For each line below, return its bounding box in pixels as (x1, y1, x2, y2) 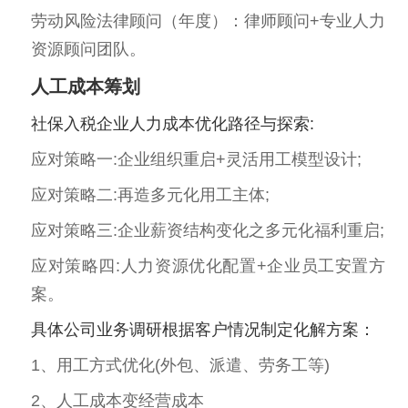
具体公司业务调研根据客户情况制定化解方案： (31, 321, 375, 339)
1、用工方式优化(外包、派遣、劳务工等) (31, 356, 330, 374)
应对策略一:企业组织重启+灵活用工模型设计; (31, 150, 362, 168)
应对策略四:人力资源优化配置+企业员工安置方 (31, 257, 385, 275)
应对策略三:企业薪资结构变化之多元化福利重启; (31, 221, 384, 240)
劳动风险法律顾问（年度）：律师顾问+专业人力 (31, 12, 385, 30)
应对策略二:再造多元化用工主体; (31, 186, 270, 204)
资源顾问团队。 (31, 40, 146, 58)
